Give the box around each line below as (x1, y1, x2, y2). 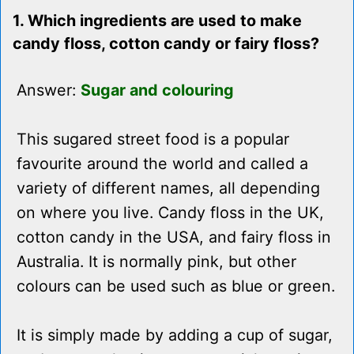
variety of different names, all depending (17, 179, 320, 198)
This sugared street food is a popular (17, 130, 289, 149)
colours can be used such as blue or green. (17, 277, 335, 296)
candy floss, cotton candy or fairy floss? (13, 34, 319, 54)
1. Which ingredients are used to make (13, 11, 302, 31)
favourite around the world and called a (17, 154, 308, 174)
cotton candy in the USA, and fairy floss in (17, 228, 331, 247)
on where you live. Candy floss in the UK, (17, 203, 324, 223)
